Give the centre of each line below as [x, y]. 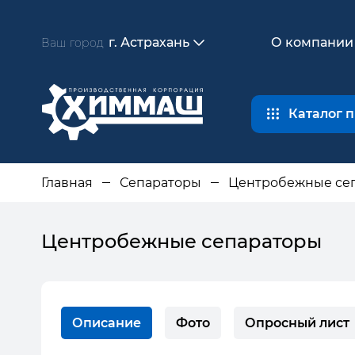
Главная [67, 183]
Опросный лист [297, 323]
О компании [312, 42]
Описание [107, 323]
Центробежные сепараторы [181, 241]
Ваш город [73, 42]
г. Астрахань [149, 42]
